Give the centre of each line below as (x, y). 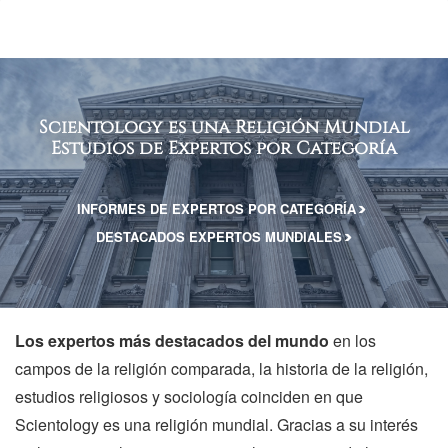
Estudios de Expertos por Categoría (224, 149)
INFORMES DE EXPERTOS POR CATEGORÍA (218, 208)
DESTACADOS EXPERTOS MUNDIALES (221, 236)
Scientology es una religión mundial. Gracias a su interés (216, 424)
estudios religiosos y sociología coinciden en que (189, 396)
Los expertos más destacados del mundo (172, 340)
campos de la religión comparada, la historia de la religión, (221, 368)
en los (352, 340)
